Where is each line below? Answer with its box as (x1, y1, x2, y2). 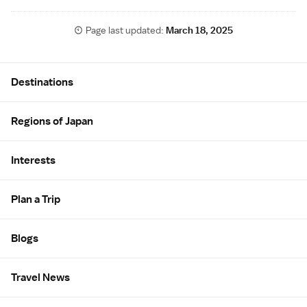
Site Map (10, 61, 62, 77)
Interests (11, 153, 56, 168)
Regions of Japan (11, 114, 93, 129)
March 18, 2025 (166, 24, 234, 37)
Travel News (11, 271, 70, 285)
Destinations (11, 75, 73, 90)
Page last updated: (86, 24, 167, 37)
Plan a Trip (11, 193, 60, 207)
